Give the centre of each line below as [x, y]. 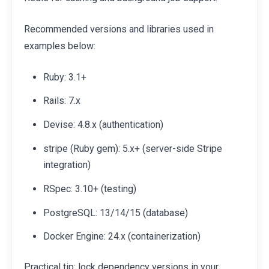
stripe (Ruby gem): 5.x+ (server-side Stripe [133, 149]
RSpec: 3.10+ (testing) [90, 189]
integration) [67, 165]
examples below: [60, 46]
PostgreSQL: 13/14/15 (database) [116, 213]
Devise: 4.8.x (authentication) [103, 125]
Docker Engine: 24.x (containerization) [122, 237]
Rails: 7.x [62, 101]
